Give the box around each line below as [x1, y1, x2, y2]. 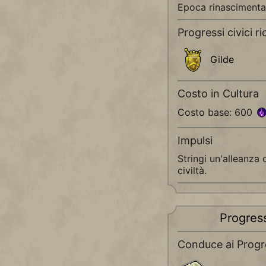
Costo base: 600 [178, 106, 255, 119]
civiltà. [178, 164, 207, 177]
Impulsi [178, 134, 213, 147]
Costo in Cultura [178, 87, 259, 100]
